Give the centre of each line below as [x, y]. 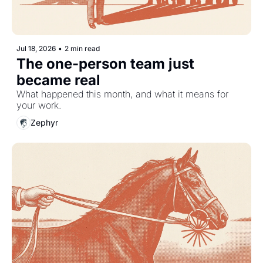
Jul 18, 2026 [36, 48]
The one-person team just [105, 63]
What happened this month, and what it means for [122, 94]
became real [58, 80]
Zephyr [44, 123]
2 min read [82, 48]
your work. [39, 105]
